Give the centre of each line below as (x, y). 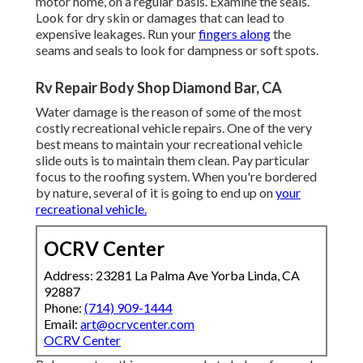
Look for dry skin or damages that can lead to (160, 18)
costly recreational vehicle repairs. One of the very (174, 128)
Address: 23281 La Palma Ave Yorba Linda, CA (172, 275)
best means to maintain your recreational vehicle (169, 144)
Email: (62, 324)
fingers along (235, 34)
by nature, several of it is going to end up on (156, 193)
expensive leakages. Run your (117, 34)
